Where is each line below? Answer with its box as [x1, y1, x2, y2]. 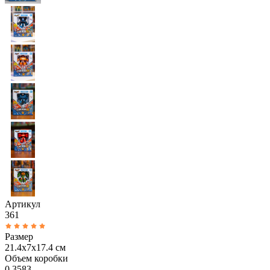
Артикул [5, 198, 40, 209]
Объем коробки [5, 253, 68, 263]
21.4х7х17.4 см [5, 242, 66, 253]
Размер [5, 231, 33, 242]
